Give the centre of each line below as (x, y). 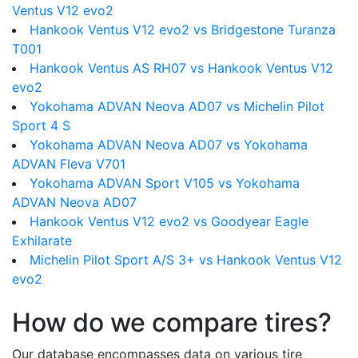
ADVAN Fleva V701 (69, 164)
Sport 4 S (41, 125)
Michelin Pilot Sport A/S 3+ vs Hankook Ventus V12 (186, 260)
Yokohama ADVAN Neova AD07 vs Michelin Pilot (177, 106)
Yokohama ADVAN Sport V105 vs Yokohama (165, 183)
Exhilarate (42, 241)
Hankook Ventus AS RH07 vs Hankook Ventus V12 (181, 68)
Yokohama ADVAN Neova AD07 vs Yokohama (169, 145)
